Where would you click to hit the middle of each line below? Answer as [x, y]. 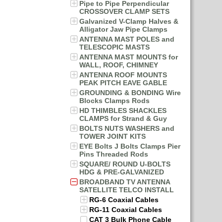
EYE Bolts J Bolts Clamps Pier [130, 146]
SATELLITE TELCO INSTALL [127, 190]
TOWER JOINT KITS [112, 136]
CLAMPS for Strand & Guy [123, 118]
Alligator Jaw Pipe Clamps [123, 29]
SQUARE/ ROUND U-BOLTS [125, 164]
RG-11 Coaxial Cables [126, 210]
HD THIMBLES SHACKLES [123, 111]
